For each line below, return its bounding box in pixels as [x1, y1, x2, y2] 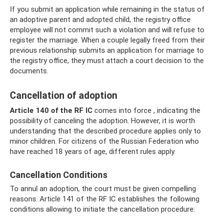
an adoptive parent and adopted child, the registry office [10, 15, 191, 24]
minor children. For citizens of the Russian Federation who [10, 137, 199, 146]
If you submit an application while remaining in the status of [10, 5, 205, 14]
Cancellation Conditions [10, 170, 108, 180]
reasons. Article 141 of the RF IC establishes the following [10, 195, 199, 203]
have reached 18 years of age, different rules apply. [10, 147, 175, 156]
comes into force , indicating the [92, 106, 200, 115]
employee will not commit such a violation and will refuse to [10, 25, 204, 34]
